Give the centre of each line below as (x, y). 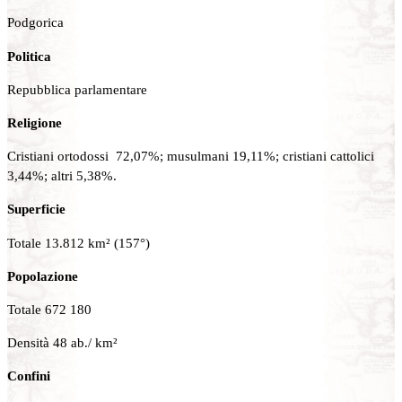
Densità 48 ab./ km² (62, 343)
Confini (29, 376)
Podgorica (35, 22)
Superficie (36, 209)
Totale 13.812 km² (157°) (79, 242)
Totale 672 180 (49, 309)
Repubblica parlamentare (77, 89)
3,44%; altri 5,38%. (62, 176)
